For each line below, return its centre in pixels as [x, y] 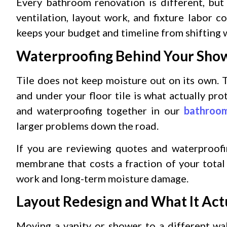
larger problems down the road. [87, 125]
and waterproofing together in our [100, 110]
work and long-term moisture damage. [102, 178]
